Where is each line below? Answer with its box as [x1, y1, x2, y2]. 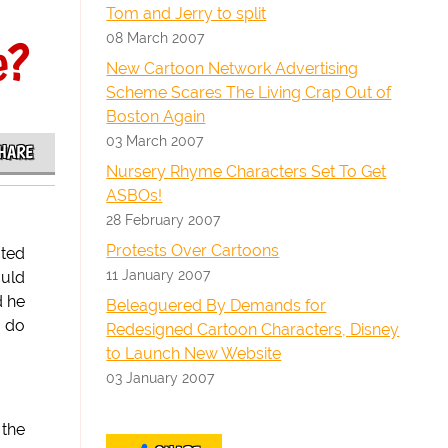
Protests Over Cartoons [106, 241, 280, 260]
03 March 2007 [106, 132, 204, 149]
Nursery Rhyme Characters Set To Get [106, 162, 387, 181]
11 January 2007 [106, 266, 211, 283]
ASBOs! [106, 186, 163, 205]
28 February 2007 [106, 211, 221, 228]
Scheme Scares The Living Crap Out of [106, 83, 392, 102]
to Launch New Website [106, 344, 282, 363]
